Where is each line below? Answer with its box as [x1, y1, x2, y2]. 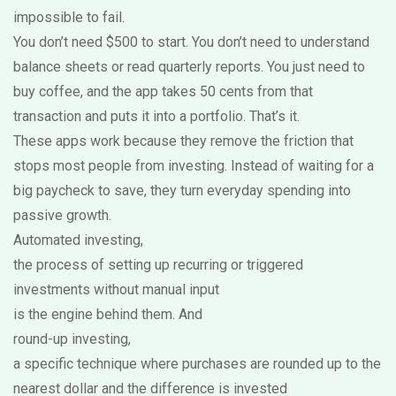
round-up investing [13, 331, 128, 347]
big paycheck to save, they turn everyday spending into [13, 182, 351, 199]
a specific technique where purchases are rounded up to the [13, 355, 381, 372]
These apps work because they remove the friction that [13, 133, 354, 149]
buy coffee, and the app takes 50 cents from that [13, 83, 313, 100]
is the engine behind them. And [13, 306, 202, 323]
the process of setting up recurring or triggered [13, 256, 303, 273]
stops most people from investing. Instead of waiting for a [13, 157, 374, 174]
